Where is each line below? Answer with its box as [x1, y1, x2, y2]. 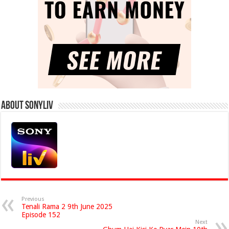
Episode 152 [21, 211, 61, 219]
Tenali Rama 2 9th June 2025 [21, 202, 113, 211]
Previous [21, 196, 45, 202]
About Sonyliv [1, 100, 54, 112]
